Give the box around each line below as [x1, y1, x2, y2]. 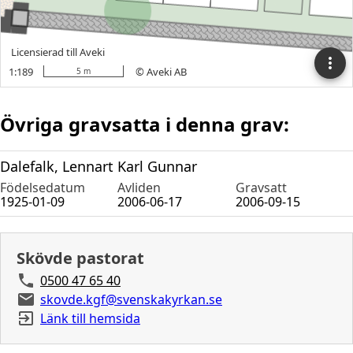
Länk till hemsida [40, 309, 140, 327]
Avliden [117, 178, 162, 196]
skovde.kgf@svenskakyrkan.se [40, 290, 222, 308]
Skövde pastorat [17, 247, 144, 269]
